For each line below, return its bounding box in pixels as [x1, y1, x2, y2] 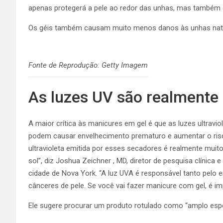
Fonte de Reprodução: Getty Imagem [28, 61, 148, 70]
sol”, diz [28, 156, 56, 165]
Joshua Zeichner [56, 156, 111, 165]
